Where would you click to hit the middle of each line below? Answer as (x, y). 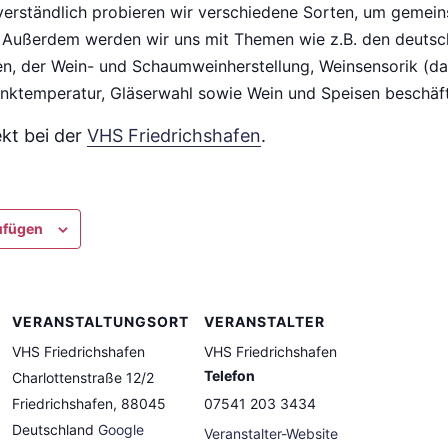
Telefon (230, 375)
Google (121, 429)
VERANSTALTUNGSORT (101, 321)
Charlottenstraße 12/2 (83, 377)
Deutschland (53, 429)
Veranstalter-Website (271, 433)
